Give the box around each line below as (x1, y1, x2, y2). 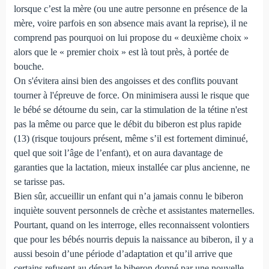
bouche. (13, 61, 44, 71)
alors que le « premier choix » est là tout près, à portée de (13, 46, 229, 57)
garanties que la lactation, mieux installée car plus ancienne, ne (13, 162, 250, 172)
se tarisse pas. (13, 176, 65, 187)
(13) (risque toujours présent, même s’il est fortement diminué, (13, 133, 248, 144)
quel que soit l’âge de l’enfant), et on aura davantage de (13, 147, 223, 158)
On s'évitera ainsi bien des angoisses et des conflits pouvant (13, 75, 238, 86)
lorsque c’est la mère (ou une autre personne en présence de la (13, 3, 247, 14)
